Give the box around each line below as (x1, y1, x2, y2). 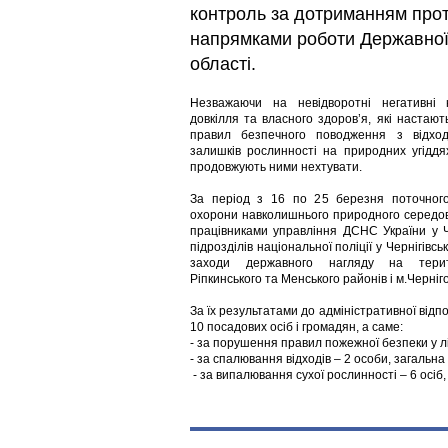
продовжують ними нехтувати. (190, 160, 362, 174)
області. (190, 54, 256, 74)
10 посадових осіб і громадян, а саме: (190, 320, 403, 334)
